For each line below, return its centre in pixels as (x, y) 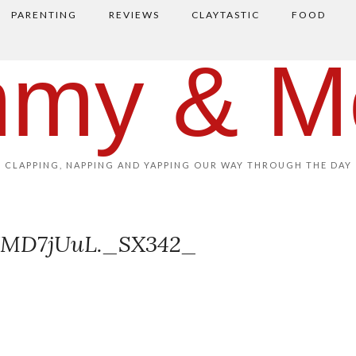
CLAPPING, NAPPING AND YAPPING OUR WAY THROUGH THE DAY (178, 165)
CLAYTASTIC (225, 15)
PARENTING (44, 15)
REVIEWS (134, 15)
